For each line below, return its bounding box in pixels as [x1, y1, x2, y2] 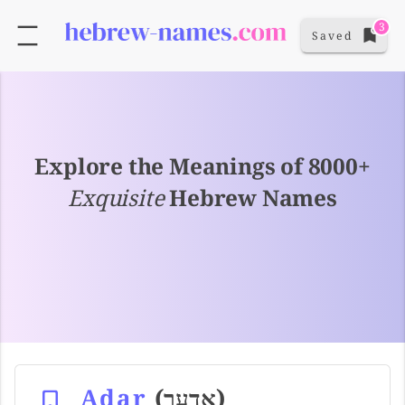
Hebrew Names [164, 182, 337, 212]
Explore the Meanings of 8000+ [34, 150, 371, 181]
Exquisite [68, 182, 165, 212]
